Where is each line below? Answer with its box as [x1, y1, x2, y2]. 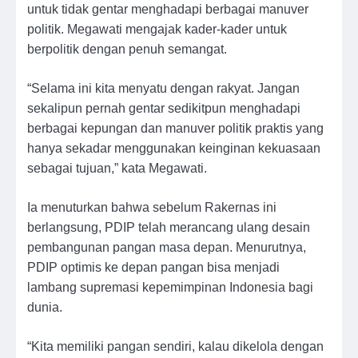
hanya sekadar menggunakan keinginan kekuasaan [27, 141, 320, 156]
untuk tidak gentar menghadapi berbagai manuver [27, 2, 308, 16]
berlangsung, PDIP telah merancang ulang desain [27, 220, 310, 235]
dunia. [27, 300, 66, 315]
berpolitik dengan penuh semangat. [27, 42, 227, 56]
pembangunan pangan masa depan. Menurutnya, [27, 240, 306, 255]
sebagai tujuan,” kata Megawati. [27, 161, 207, 176]
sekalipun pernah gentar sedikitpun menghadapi [27, 101, 300, 116]
